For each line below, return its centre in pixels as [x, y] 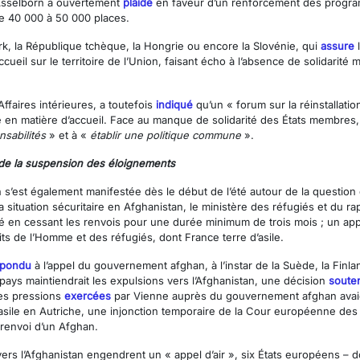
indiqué [174, 105]
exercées [88, 296]
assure [337, 46]
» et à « [68, 135]
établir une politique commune [166, 135]
